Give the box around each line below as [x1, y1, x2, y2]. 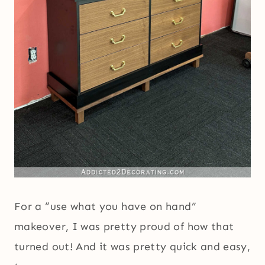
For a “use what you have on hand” [14, 199, 196, 213]
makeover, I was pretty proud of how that [14, 219, 234, 233]
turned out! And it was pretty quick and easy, [14, 240, 251, 253]
